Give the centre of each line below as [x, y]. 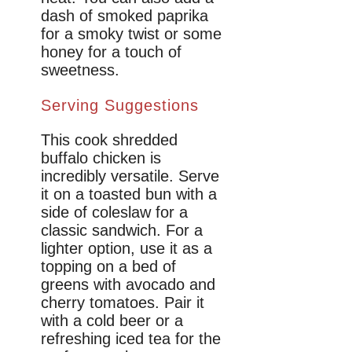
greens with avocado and [128, 284]
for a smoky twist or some [131, 33]
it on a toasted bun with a [129, 194]
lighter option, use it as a [126, 248]
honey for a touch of [111, 51]
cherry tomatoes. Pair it [123, 302]
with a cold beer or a [112, 320]
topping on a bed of [108, 266]
